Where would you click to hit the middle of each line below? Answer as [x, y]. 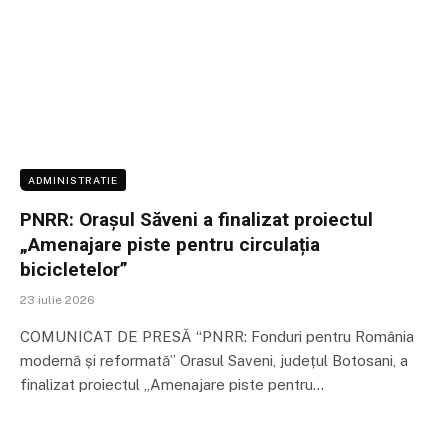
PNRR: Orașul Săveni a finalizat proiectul [196, 220]
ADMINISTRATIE [73, 180]
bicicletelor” [74, 270]
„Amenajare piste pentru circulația [170, 245]
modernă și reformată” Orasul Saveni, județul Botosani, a [214, 361]
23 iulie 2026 [57, 300]
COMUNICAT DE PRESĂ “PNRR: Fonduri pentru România [217, 337]
